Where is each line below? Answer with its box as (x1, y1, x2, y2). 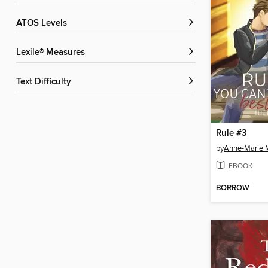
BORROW (216, 183, 249, 193)
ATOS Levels (22, 18, 67, 29)
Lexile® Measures (21, 47, 85, 59)
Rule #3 (216, 128, 247, 139)
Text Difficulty (20, 77, 71, 88)
